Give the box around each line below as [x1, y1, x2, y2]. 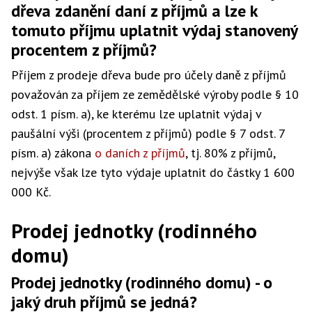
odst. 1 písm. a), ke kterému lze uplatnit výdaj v [11, 106, 261, 122]
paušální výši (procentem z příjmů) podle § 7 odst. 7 [11, 125, 285, 141]
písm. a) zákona [11, 145, 95, 161]
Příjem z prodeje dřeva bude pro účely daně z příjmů [11, 67, 286, 83]
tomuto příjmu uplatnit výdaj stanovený [11, 19, 297, 41]
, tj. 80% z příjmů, [185, 145, 275, 161]
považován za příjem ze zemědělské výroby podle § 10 [11, 86, 299, 102]
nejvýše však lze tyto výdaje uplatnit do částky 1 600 [11, 164, 295, 180]
